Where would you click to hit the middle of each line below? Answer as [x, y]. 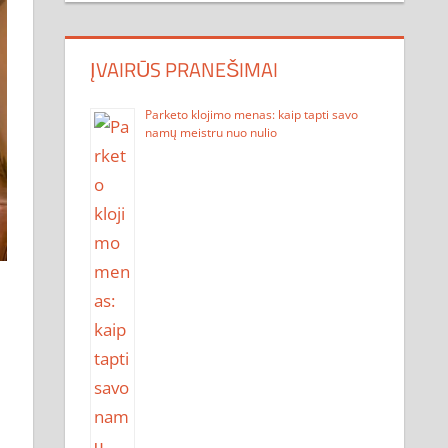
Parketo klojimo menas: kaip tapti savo [252, 114]
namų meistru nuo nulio [211, 132]
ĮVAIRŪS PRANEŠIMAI [184, 69]
